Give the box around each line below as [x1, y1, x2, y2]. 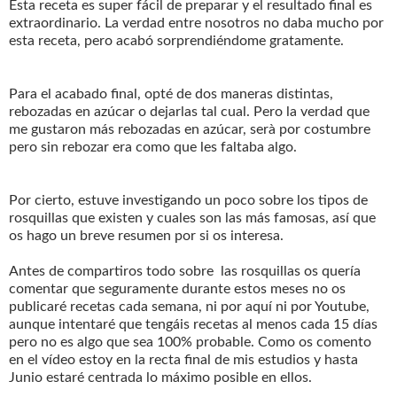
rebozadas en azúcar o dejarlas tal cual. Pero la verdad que [9, 104, 370, 119]
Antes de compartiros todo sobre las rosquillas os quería [9, 263, 361, 278]
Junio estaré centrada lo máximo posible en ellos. [9, 370, 312, 385]
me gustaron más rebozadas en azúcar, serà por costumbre [9, 121, 370, 136]
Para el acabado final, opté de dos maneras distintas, [9, 86, 333, 101]
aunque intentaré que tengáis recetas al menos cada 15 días [9, 316, 378, 331]
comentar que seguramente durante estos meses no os [9, 281, 346, 296]
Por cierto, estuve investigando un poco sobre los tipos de [9, 192, 368, 207]
